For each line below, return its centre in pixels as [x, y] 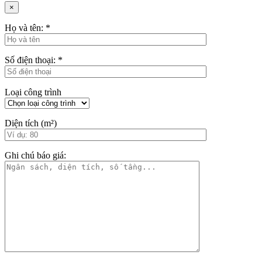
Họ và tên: [25, 27]
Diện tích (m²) [31, 123]
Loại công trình [33, 92]
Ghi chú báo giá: [35, 155]
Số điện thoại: [31, 60]
